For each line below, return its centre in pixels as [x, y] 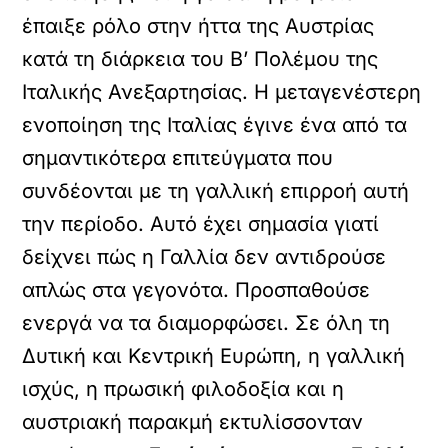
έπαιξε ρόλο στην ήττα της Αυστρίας [198, 26]
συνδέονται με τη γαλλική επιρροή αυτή [216, 191]
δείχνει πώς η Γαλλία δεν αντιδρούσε [204, 257]
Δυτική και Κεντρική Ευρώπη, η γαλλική [214, 356]
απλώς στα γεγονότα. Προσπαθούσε [196, 290]
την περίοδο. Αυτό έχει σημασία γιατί [201, 224]
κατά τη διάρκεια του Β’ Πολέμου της [200, 59]
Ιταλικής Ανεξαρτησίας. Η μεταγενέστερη [222, 92]
